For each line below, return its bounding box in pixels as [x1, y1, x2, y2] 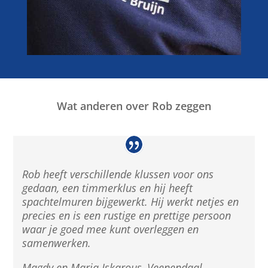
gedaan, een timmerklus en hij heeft [22, 180, 193, 195]
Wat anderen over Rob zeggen [57, 99, 211, 114]
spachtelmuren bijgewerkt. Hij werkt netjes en [22, 194, 239, 209]
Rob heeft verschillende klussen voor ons [22, 166, 214, 181]
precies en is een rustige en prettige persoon [22, 208, 232, 223]
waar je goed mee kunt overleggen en [22, 221, 199, 236]
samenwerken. [22, 235, 92, 250]
